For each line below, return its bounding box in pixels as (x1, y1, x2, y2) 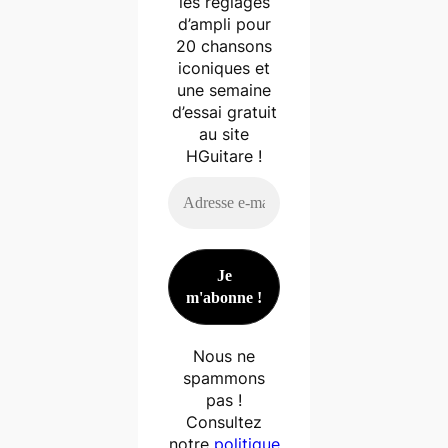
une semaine (177, 79, 271, 100)
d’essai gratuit (171, 101, 277, 122)
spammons (183, 367, 265, 388)
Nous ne (193, 345, 255, 366)
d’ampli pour (177, 13, 271, 34)
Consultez (186, 411, 262, 432)
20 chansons (176, 35, 272, 56)
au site (199, 123, 249, 144)
